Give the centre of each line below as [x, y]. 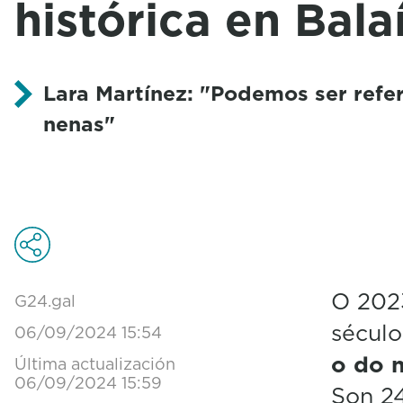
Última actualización [95, 364]
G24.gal [45, 301]
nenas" [79, 124]
